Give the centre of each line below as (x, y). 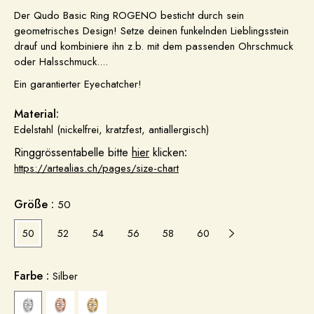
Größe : (36, 204)
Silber (65, 276)
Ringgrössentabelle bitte (71, 152)
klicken (169, 152)
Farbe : (33, 276)
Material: (36, 114)
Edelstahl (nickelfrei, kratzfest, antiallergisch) (111, 130)
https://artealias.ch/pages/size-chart (96, 168)
